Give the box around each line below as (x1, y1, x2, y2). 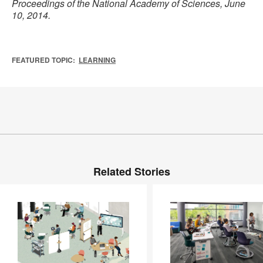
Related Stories (93, 164, 170, 180)
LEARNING (79, 55, 116, 66)
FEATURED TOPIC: (12, 55, 75, 66)
